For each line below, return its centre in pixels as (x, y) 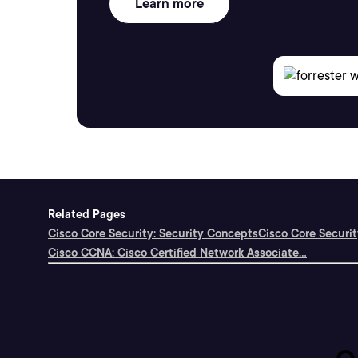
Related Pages (87, 214)
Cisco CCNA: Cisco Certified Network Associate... (177, 252)
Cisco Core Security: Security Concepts (153, 233)
